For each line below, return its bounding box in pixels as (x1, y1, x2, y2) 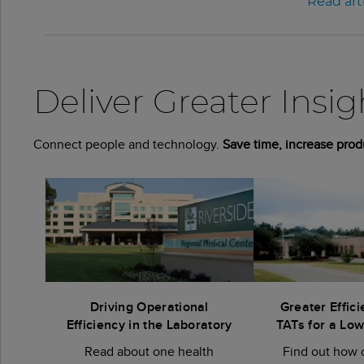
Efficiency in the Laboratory (66, 314, 232, 334)
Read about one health (84, 341, 214, 361)
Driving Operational (89, 297, 209, 316)
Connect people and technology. (33, 135, 223, 154)
